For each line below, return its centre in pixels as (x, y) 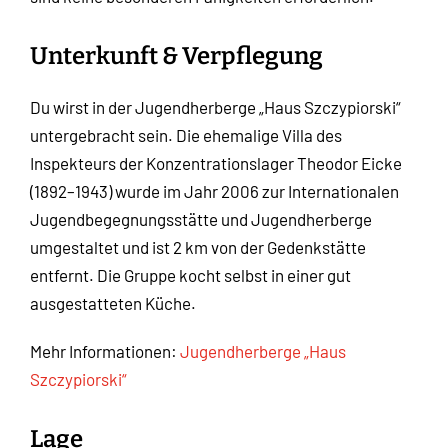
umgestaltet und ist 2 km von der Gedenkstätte (198, 247)
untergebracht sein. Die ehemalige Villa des (186, 135)
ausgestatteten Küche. (113, 303)
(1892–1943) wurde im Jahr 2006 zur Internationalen (214, 191)
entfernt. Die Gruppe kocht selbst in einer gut (190, 275)
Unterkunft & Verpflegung (176, 56)
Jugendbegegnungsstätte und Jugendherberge (201, 219)
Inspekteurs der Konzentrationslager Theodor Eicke (216, 163)
